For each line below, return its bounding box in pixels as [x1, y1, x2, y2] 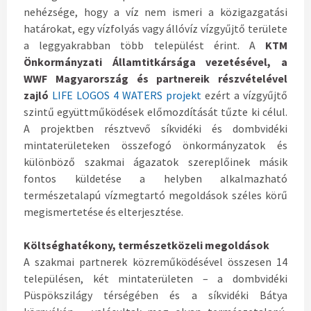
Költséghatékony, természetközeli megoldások [24, 238, 269, 253]
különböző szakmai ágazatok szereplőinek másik [24, 155, 287, 169]
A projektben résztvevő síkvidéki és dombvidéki [24, 121, 287, 136]
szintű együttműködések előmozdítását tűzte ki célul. [24, 105, 287, 119]
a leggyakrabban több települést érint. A [24, 38, 265, 53]
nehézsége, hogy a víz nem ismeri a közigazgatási [24, 5, 287, 19]
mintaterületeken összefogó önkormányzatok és [24, 138, 287, 153]
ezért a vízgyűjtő [201, 88, 287, 103]
